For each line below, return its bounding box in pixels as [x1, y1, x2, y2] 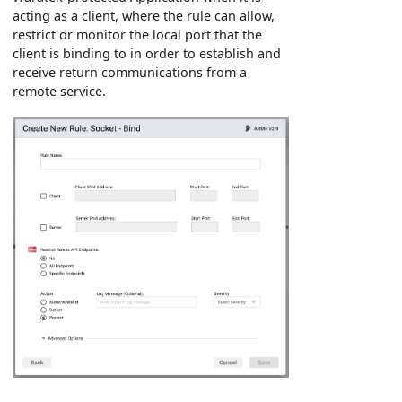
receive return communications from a [13, 64, 248, 82]
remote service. [13, 83, 107, 100]
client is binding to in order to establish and [13, 45, 282, 63]
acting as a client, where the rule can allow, [13, 7, 275, 25]
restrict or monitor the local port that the [13, 26, 263, 44]
